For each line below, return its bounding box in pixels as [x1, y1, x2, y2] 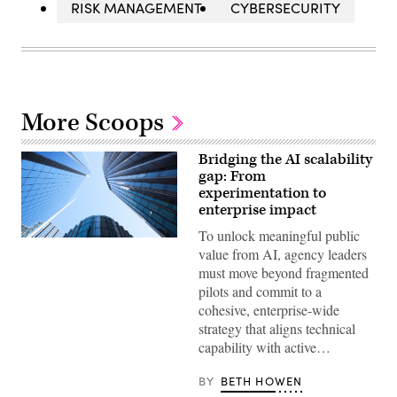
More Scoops [21, 106, 169, 140]
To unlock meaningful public [198, 226, 360, 245]
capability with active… [198, 338, 331, 357]
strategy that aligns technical [198, 319, 355, 339]
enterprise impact [198, 200, 316, 221]
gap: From [198, 167, 266, 187]
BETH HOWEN [220, 373, 303, 390]
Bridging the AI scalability [198, 150, 372, 170]
